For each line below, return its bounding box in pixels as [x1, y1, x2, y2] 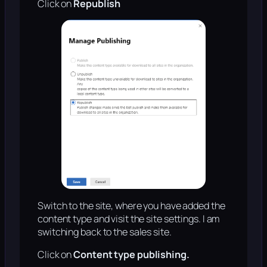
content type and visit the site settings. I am [38, 212, 221, 225]
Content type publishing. [73, 247, 190, 261]
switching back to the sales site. [38, 225, 172, 238]
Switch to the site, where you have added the [38, 198, 225, 212]
